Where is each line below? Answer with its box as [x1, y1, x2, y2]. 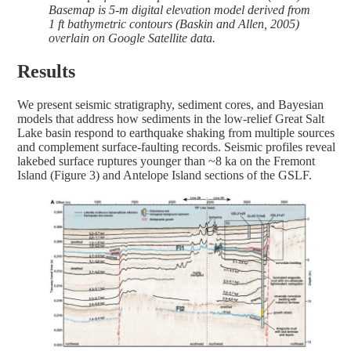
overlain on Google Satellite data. [49, 31, 215, 45]
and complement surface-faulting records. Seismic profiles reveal [17, 139, 335, 154]
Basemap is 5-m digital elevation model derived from [49, 2, 310, 16]
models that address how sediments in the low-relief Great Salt [17, 111, 324, 125]
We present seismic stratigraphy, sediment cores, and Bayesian [17, 97, 324, 111]
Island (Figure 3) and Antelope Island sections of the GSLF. [17, 168, 312, 182]
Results [17, 60, 75, 81]
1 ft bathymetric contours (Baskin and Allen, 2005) [49, 16, 299, 31]
